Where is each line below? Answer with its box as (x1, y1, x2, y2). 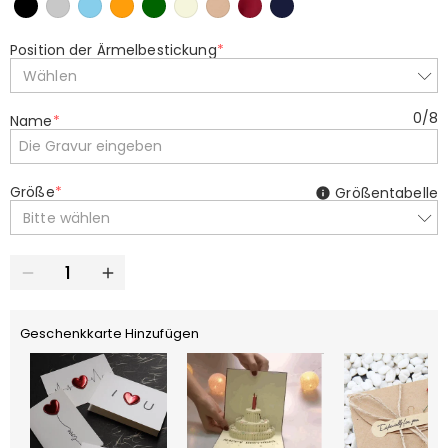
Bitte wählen (23, 207, 111, 228)
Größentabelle (335, 183, 438, 203)
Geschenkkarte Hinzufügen (20, 324, 200, 343)
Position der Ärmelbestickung (10, 40, 217, 60)
